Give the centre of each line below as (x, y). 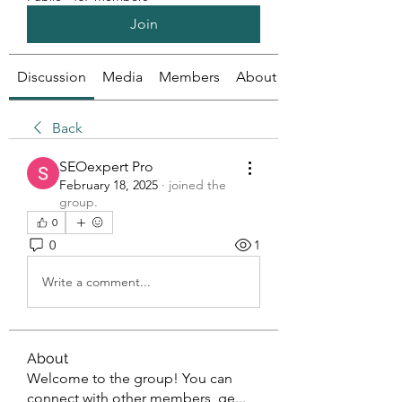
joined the (197, 185)
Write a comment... (96, 281)
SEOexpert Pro (106, 166)
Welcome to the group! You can (130, 378)
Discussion (52, 77)
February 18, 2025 (109, 185)
